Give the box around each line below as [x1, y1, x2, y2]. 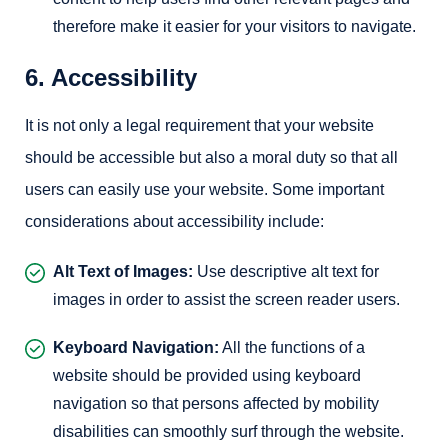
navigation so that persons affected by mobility [53, 395, 379, 412]
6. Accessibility [25, 64, 197, 91]
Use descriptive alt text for [193, 263, 379, 280]
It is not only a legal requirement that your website [25, 117, 374, 134]
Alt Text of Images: [53, 263, 193, 280]
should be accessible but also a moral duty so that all [25, 149, 398, 166]
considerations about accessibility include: [25, 213, 324, 230]
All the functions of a [219, 339, 365, 356]
